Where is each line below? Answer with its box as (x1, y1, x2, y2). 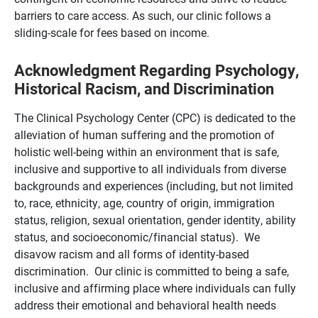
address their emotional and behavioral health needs (14, 297, 276, 312)
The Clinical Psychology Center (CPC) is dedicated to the (14, 110, 295, 125)
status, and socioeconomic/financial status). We (14, 229, 260, 244)
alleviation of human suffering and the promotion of (14, 127, 275, 142)
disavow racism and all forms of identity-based (14, 246, 249, 261)
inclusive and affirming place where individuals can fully (14, 280, 296, 295)
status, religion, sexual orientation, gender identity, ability (14, 212, 296, 227)
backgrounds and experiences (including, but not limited (14, 178, 293, 193)
